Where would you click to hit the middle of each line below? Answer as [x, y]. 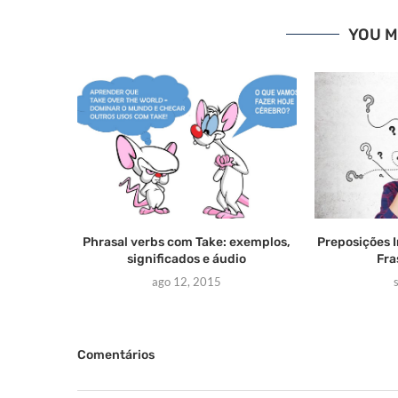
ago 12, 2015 [187, 281]
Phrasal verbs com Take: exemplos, [187, 242]
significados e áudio [187, 259]
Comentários [116, 354]
